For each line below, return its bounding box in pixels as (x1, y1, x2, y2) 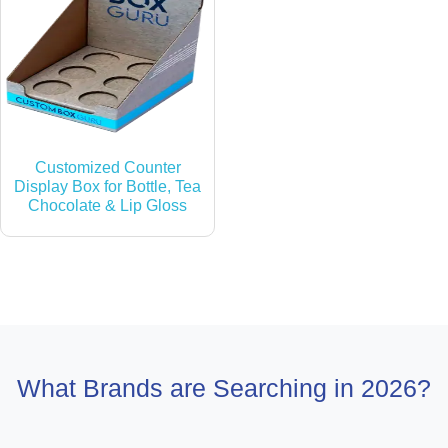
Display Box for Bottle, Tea (14, 177, 202, 195)
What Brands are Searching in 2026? (17, 373, 431, 402)
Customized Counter (34, 158, 181, 176)
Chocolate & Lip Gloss (28, 196, 188, 214)
